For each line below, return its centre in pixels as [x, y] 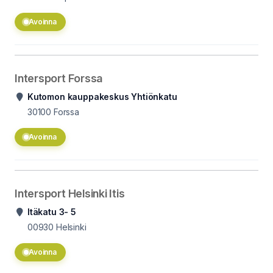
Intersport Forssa [59, 78]
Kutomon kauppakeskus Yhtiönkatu [102, 97]
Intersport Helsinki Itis [70, 193]
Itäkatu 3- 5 [52, 212]
